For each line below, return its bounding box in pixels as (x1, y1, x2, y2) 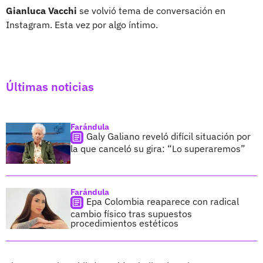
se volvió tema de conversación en (79, 4, 225, 16)
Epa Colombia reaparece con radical (86, 195, 239, 207)
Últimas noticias (6, 78, 94, 95)
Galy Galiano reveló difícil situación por (86, 130, 251, 142)
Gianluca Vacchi (6, 4, 79, 16)
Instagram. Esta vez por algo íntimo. (6, 18, 158, 31)
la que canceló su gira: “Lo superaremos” (70, 142, 245, 154)
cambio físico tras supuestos (70, 207, 192, 220)
